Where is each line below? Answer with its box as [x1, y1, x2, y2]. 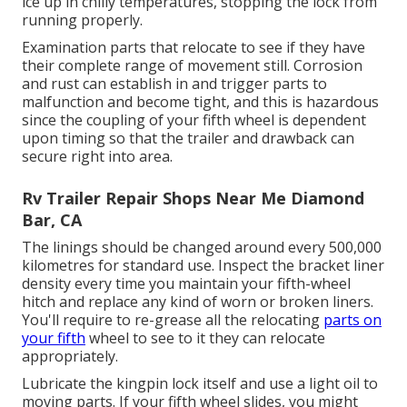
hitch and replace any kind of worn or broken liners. [22, 291, 373, 312]
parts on [323, 309, 382, 330]
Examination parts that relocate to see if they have [22, 36, 365, 57]
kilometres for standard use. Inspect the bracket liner [22, 254, 384, 275]
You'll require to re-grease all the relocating [22, 309, 323, 330]
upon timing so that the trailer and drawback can [22, 127, 354, 148]
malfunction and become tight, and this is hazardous [22, 91, 379, 112]
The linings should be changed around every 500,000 [22, 236, 382, 257]
